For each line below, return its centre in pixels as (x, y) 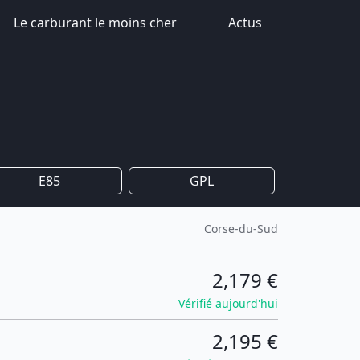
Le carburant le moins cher (95, 22)
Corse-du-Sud (241, 229)
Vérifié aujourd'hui (228, 303)
